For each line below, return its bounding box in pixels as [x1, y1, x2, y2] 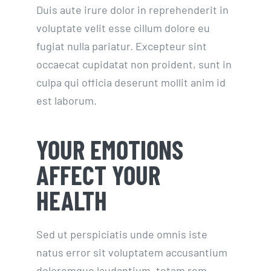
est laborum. [36, 94, 97, 108]
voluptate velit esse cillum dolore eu [36, 21, 210, 35]
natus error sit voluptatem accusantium [36, 246, 227, 260]
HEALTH [36, 184, 107, 217]
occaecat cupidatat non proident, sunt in [36, 57, 232, 71]
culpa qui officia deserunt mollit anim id [36, 76, 226, 90]
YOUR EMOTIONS [36, 134, 183, 166]
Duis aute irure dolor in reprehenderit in [36, 3, 229, 17]
